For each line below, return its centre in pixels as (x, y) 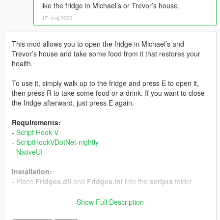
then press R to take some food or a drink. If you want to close (108, 93)
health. (22, 64)
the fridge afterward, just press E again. (73, 103)
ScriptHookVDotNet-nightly (57, 142)
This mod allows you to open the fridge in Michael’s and (98, 44)
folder (183, 181)
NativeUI (29, 152)
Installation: (32, 172)
